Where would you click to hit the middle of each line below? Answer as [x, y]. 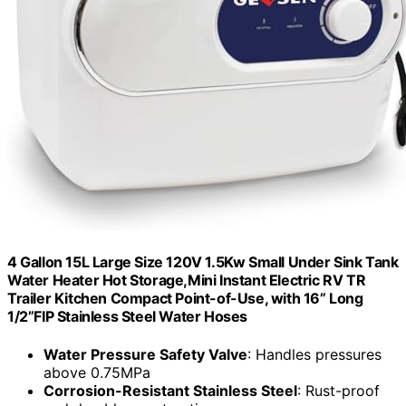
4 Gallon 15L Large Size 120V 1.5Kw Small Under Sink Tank [203, 262]
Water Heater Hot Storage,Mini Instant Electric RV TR [187, 280]
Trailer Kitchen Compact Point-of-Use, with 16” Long [185, 299]
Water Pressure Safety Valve [145, 354]
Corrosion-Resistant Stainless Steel [170, 390]
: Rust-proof [338, 390]
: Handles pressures [314, 354]
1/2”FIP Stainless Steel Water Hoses [128, 317]
